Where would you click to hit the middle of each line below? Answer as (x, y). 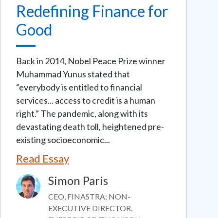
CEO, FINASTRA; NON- (89, 196)
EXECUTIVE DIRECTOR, (90, 208)
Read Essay (43, 158)
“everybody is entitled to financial (79, 87)
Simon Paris (78, 180)
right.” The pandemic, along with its (82, 113)
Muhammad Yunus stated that (73, 74)
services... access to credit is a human (86, 100)
